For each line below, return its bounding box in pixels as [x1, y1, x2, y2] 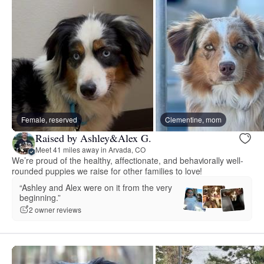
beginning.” [19, 191, 61, 203]
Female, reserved [21, 114, 77, 124]
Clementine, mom [165, 114, 222, 124]
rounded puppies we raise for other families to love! [12, 164, 203, 177]
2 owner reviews [29, 204, 81, 215]
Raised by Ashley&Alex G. [35, 131, 151, 146]
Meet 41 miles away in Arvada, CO [35, 144, 146, 155]
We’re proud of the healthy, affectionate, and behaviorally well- [12, 154, 244, 166]
